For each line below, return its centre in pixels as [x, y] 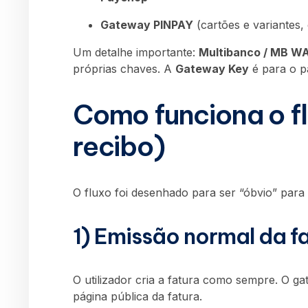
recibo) [119, 146]
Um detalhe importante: [136, 52]
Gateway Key [212, 68]
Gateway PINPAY [147, 24]
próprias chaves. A [124, 68]
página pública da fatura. [137, 296]
